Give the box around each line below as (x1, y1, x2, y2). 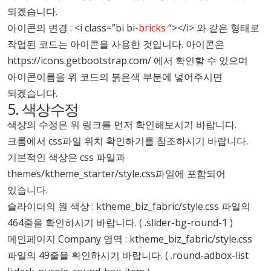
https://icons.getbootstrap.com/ (7, 53, 151, 67)
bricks (139, 21, 166, 34)
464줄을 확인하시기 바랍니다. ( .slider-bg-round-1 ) (7, 215, 233, 229)
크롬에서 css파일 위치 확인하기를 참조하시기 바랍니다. (7, 134, 248, 148)
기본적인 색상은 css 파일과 (7, 150, 125, 164)
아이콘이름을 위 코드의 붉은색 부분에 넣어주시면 (7, 70, 223, 83)
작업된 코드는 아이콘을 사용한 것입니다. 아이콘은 (7, 37, 224, 51)
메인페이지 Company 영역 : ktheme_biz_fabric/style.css (7, 232, 252, 246)
